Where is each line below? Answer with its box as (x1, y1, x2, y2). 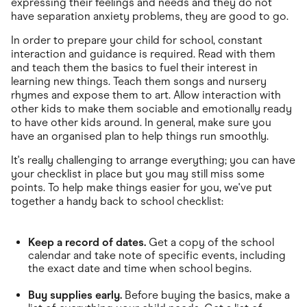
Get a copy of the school (146, 235, 274, 249)
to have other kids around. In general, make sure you (11, 115, 271, 129)
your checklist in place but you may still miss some (11, 167, 265, 180)
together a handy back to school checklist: (11, 194, 223, 208)
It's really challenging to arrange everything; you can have (11, 153, 295, 167)
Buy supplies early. (28, 288, 122, 302)
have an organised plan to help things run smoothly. (11, 129, 269, 143)
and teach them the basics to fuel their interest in (11, 60, 258, 74)
